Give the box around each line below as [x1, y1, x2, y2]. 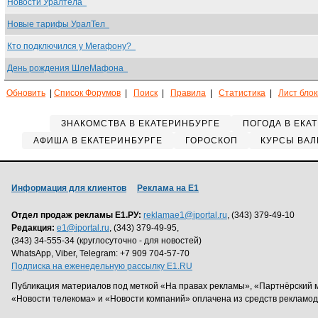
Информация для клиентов [11, 183, 126, 193]
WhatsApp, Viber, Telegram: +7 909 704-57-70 [11, 248, 190, 258]
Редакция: [11, 223, 55, 233]
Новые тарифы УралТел [7, 19, 109, 29]
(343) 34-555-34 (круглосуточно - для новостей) [11, 236, 202, 246]
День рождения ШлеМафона [7, 63, 128, 73]
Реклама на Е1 [137, 183, 199, 193]
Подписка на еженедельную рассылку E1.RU [11, 261, 192, 271]
